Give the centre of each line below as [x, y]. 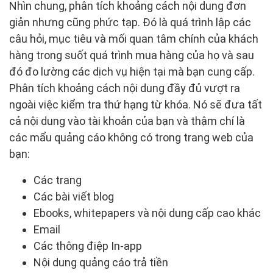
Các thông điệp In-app [88, 246]
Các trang [58, 180]
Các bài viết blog [74, 196]
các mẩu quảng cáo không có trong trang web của [131, 137]
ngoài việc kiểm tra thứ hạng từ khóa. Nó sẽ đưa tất [136, 104]
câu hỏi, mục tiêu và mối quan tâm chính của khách [134, 38]
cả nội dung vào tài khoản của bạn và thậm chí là [127, 121]
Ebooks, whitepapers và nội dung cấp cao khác [147, 213]
